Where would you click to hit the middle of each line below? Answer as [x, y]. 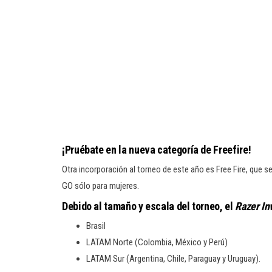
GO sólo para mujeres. [100, 186]
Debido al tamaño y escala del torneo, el [149, 206]
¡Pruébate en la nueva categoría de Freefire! [157, 150]
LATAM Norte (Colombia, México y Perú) [157, 242]
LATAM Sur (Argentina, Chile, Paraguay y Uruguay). [173, 259]
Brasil [96, 226]
